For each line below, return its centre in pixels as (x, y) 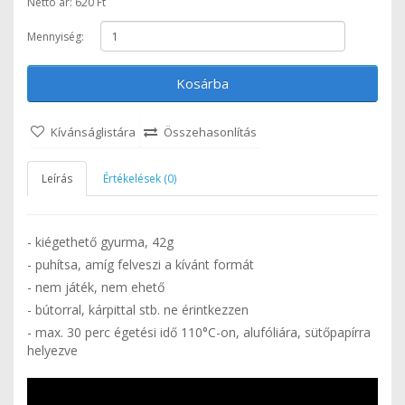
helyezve (52, 350)
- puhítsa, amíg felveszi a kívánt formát (141, 264)
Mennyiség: (56, 36)
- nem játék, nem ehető (96, 287)
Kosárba (202, 83)
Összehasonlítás (210, 132)
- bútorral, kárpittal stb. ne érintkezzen (138, 310)
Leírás (57, 179)
